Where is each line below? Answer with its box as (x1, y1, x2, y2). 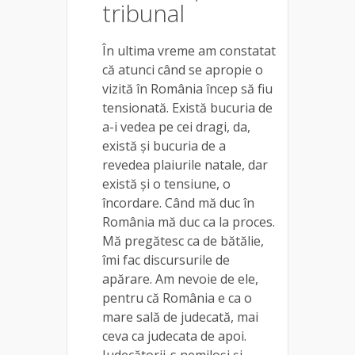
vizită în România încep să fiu (102, 79, 273, 97)
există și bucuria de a (102, 136, 226, 155)
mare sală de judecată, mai (102, 307, 258, 326)
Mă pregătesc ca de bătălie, (102, 231, 264, 250)
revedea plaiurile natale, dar (102, 155, 268, 174)
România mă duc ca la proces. (102, 212, 275, 231)
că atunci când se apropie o (102, 60, 263, 78)
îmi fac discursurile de (102, 250, 230, 269)
